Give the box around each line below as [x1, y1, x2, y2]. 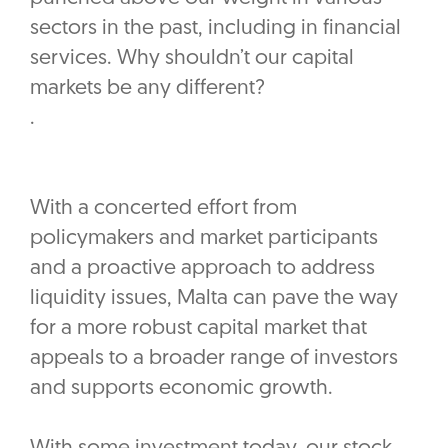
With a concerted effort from [30, 198, 297, 220]
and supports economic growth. [30, 378, 333, 400]
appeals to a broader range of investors [30, 348, 398, 370]
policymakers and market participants [30, 228, 378, 250]
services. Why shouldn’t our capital [30, 48, 354, 70]
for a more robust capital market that [30, 318, 367, 340]
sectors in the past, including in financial [30, 18, 401, 40]
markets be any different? [30, 78, 265, 100]
